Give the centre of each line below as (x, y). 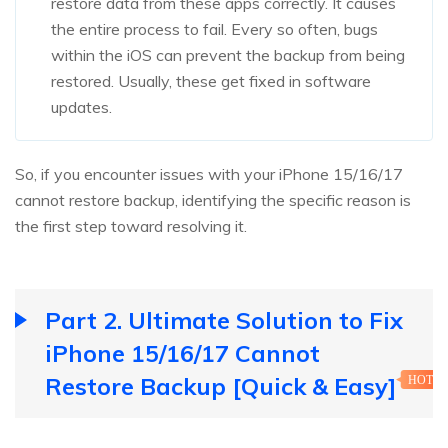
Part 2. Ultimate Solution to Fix (224, 320)
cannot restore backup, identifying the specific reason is (213, 200)
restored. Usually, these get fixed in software (211, 81)
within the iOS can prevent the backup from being (228, 55)
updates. (81, 107)
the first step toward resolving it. (131, 226)
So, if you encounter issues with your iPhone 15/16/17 (209, 174)
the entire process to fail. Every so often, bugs (214, 29)
